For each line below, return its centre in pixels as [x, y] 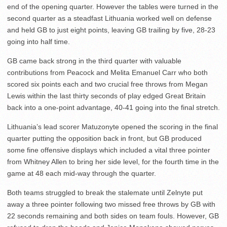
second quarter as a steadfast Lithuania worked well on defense [109, 18]
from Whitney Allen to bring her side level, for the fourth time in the [113, 161]
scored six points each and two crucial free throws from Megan [107, 84]
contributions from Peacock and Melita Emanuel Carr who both [107, 72]
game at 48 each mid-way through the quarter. [82, 173]
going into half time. [39, 41]
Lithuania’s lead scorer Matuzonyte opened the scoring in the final [112, 126]
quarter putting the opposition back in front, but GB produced [104, 138]
